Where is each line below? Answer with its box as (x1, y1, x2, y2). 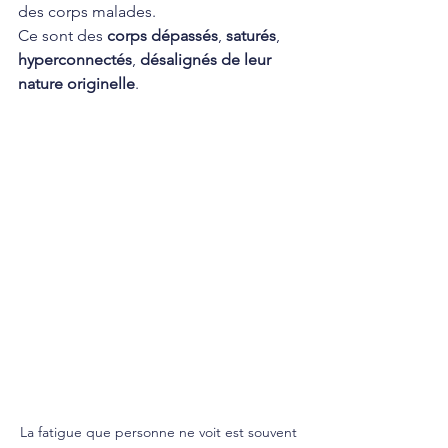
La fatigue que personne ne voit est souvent (19, 422, 301, 441)
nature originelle (18, 73, 135, 93)
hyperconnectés (18, 49, 132, 69)
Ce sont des (18, 25, 107, 45)
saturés (226, 25, 276, 45)
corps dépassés (107, 25, 218, 45)
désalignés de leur (140, 49, 275, 69)
